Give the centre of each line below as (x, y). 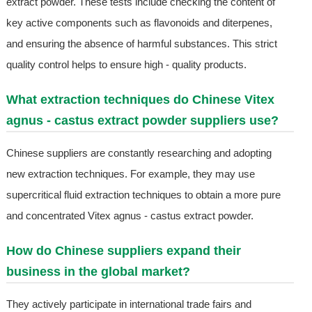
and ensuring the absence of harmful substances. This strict (141, 44)
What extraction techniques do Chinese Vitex (140, 100)
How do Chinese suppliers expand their (123, 251)
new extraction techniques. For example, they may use (130, 174)
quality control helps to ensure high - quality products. (126, 65)
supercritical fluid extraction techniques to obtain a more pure (143, 195)
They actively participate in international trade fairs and (128, 304)
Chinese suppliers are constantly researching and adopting (139, 153)
